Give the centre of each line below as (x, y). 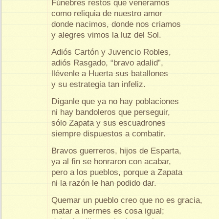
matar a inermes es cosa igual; (108, 211)
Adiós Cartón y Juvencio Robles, (112, 52)
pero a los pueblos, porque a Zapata (118, 173)
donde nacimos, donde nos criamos (117, 24)
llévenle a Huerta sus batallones (110, 74)
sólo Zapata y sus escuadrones (110, 123)
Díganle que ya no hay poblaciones (116, 102)
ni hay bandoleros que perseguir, (112, 112)
